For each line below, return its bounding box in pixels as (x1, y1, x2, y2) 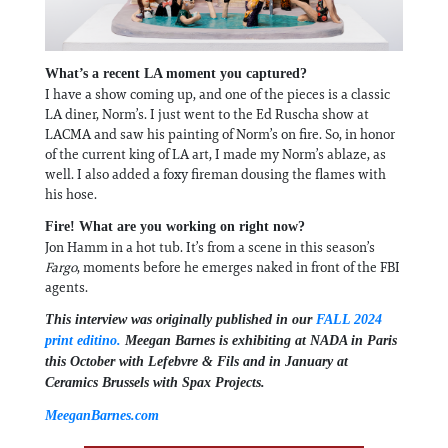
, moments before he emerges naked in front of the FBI (77, 258, 400, 277)
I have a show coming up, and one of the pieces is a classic (45, 85, 390, 104)
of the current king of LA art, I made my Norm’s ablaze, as (45, 145, 386, 164)
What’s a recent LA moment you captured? (45, 66, 307, 82)
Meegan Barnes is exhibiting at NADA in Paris (121, 333, 397, 349)
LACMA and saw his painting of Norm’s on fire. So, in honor (45, 125, 395, 144)
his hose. (45, 185, 97, 204)
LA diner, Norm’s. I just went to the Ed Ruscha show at (45, 105, 369, 124)
